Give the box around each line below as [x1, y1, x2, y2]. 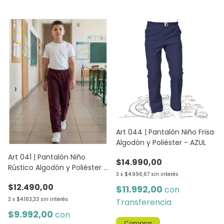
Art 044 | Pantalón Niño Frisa [116, 127, 214, 137]
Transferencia [116, 196, 171, 208]
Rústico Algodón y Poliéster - [8, 162, 107, 172]
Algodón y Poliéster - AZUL [116, 137, 206, 147]
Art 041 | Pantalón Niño [8, 152, 85, 162]
